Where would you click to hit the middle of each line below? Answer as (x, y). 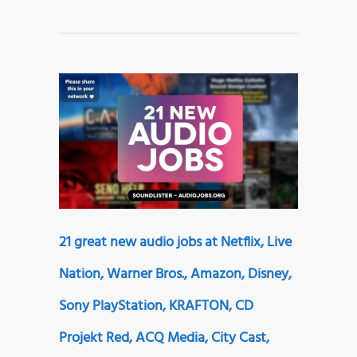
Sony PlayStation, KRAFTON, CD (156, 306)
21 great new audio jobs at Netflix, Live (175, 242)
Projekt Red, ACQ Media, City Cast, (164, 338)
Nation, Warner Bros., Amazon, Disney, (175, 274)
